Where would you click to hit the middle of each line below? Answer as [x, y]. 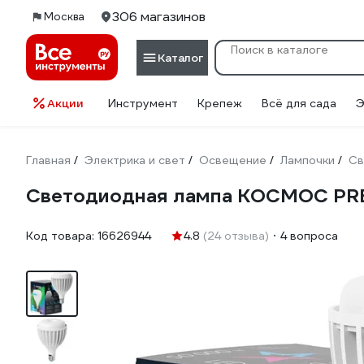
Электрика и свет [135, 160]
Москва [64, 17]
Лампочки [308, 160]
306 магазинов [159, 17]
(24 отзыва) [236, 236]
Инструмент [143, 103]
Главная [48, 160]
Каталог [180, 57]
